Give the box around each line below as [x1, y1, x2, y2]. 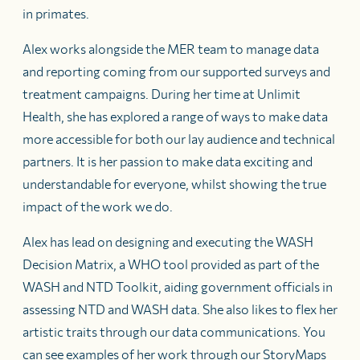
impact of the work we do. [22, 198, 173, 214]
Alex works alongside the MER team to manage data [22, 41, 319, 56]
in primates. [22, 6, 89, 21]
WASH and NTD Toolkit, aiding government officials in [22, 279, 333, 294]
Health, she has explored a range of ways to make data [22, 108, 328, 124]
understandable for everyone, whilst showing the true [22, 176, 326, 191]
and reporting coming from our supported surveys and [22, 63, 330, 79]
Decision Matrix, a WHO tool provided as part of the [22, 256, 319, 272]
